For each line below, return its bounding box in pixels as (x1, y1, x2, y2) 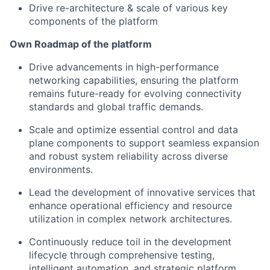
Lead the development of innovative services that (29, 186, 256, 198)
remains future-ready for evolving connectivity (29, 87, 242, 99)
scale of (136, 2, 175, 14)
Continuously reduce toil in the (29, 236, 172, 248)
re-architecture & (56, 2, 136, 14)
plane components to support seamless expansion (29, 137, 259, 149)
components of (29, 15, 101, 27)
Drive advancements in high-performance (29, 61, 219, 73)
